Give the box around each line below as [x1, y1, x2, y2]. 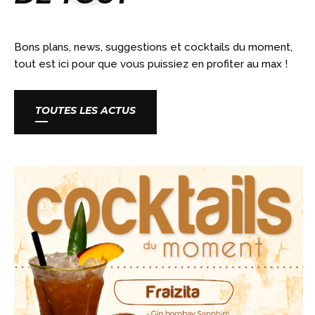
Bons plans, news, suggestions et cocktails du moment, [14, 40, 292, 53]
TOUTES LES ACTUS [35, 103, 136, 117]
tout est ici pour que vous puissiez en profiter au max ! [14, 57, 288, 70]
